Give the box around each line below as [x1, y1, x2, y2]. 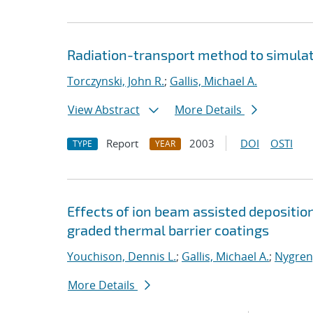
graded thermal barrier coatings [67, 221, 269, 238]
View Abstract [68, 102, 140, 117]
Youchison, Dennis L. [67, 249, 176, 264]
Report [106, 136, 138, 150]
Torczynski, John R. [67, 73, 164, 89]
